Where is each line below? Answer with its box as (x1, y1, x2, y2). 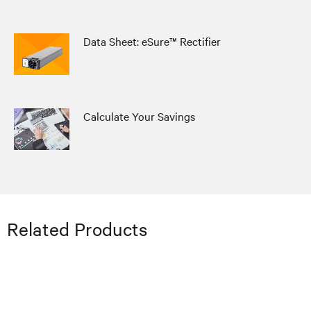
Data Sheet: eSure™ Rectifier (83, 33, 221, 49)
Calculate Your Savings (83, 108, 195, 124)
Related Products (7, 217, 147, 240)
